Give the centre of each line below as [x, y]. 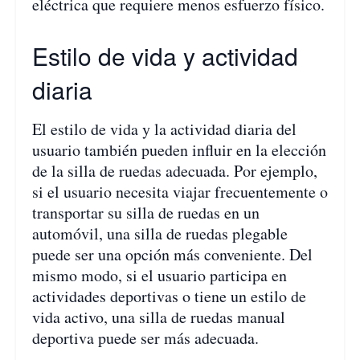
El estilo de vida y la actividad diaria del [164, 129]
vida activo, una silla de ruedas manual [159, 317]
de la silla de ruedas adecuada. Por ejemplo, [175, 170]
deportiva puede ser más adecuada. [145, 337]
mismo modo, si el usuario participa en [160, 275]
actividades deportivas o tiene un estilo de [169, 296]
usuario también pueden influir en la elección [179, 149]
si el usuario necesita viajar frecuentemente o [180, 191]
